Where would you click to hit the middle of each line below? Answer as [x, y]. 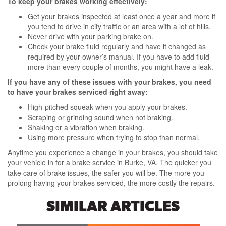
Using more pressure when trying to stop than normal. [114, 137]
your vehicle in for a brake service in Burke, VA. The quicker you [109, 163]
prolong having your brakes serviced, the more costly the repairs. [111, 183]
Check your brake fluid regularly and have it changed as [117, 47]
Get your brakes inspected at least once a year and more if [122, 16]
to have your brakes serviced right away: [78, 92]
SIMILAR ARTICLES [113, 206]
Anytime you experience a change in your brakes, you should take [113, 153]
